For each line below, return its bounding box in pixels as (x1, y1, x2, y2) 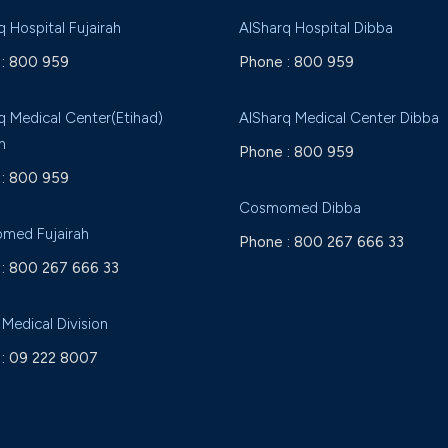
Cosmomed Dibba (239, 199, 361, 217)
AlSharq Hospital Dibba (239, 19, 393, 37)
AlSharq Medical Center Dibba (239, 109, 439, 127)
